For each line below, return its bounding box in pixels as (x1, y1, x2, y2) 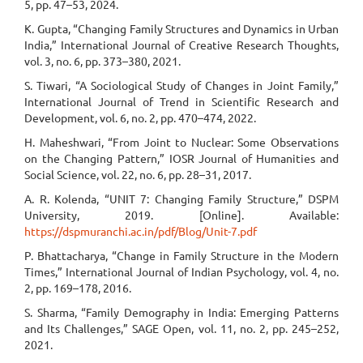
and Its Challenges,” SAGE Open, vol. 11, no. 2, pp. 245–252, (24, 321, 339, 335)
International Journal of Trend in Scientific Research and (24, 94, 339, 109)
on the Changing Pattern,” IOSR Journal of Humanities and (24, 151, 339, 165)
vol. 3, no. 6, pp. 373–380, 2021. (24, 53, 181, 68)
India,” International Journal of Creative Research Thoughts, (24, 37, 339, 52)
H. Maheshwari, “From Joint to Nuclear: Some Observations (24, 135, 339, 149)
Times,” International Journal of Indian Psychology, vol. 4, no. (24, 264, 339, 279)
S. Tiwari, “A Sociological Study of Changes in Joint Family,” (24, 78, 339, 92)
